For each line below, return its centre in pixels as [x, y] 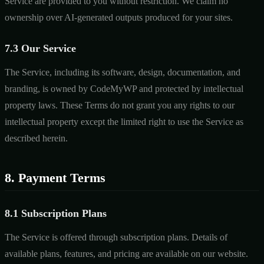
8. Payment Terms [55, 177]
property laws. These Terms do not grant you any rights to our [120, 105]
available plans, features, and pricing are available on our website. [126, 253]
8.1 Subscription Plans [56, 213]
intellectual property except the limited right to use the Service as [124, 121]
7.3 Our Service [40, 48]
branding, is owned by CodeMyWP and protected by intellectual [124, 88]
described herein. [36, 138]
